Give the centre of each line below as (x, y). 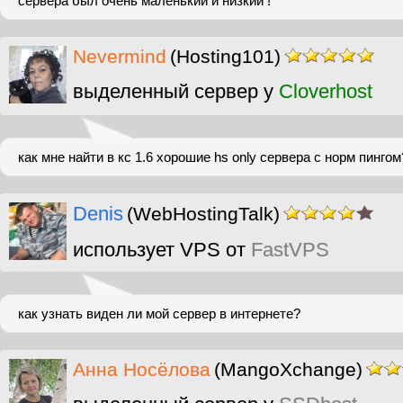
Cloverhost (326, 91)
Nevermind (120, 56)
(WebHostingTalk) (203, 214)
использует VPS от (162, 250)
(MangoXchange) (288, 369)
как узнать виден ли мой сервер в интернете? (159, 313)
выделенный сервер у (176, 91)
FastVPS (290, 250)
